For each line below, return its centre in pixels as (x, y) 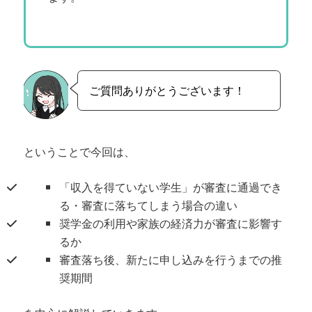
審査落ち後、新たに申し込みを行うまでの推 (171, 260)
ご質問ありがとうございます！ (167, 90)
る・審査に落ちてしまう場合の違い (149, 205)
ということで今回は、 (80, 152)
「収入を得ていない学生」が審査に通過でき (171, 187)
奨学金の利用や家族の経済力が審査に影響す (171, 224)
